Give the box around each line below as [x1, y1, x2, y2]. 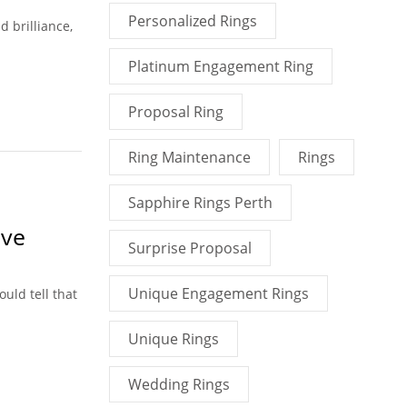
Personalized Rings [127, 11, 257, 31]
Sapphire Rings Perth [127, 193, 273, 213]
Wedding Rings [127, 374, 230, 394]
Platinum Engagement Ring [127, 56, 313, 76]
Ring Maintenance [127, 147, 251, 167]
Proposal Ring [127, 102, 223, 122]
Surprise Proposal [127, 238, 252, 258]
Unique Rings [127, 329, 219, 349]
